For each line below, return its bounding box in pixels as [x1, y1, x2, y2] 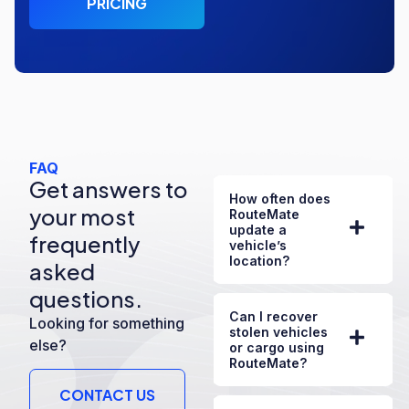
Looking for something [29, 313, 184, 332]
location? [229, 252, 290, 268]
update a [229, 221, 288, 237]
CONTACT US [59, 384, 155, 404]
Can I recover [229, 308, 319, 324]
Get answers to [29, 174, 188, 203]
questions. [29, 284, 142, 312]
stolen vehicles [229, 323, 329, 340]
